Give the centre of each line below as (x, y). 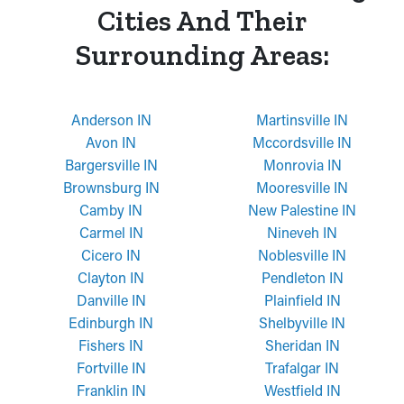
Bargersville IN (111, 165)
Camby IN (111, 210)
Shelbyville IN (302, 322)
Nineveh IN (302, 232)
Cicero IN (111, 255)
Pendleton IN (302, 277)
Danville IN (111, 300)
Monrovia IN (302, 165)
